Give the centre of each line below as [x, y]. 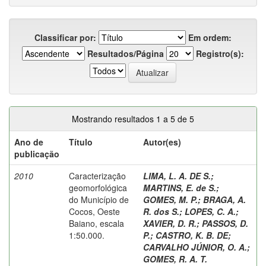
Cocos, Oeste [94, 211]
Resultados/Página [126, 53]
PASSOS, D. [225, 223]
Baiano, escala [96, 223]
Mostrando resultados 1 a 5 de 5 [133, 118]
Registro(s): [220, 53]
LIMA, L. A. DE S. [177, 175]
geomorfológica [98, 187]
